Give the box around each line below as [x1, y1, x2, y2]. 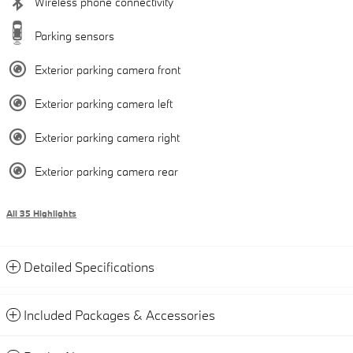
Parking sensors [35, 28, 114, 44]
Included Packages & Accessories [24, 307, 215, 324]
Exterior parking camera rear [35, 164, 178, 180]
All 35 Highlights [6, 208, 76, 220]
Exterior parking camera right [35, 130, 180, 146]
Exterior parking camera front [35, 62, 180, 78]
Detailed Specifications [24, 258, 154, 276]
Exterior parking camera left [35, 96, 173, 112]
